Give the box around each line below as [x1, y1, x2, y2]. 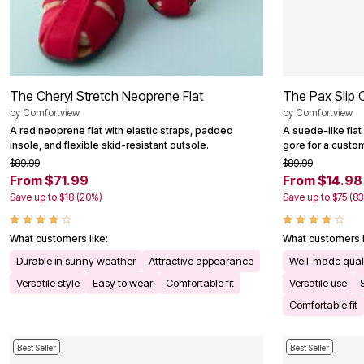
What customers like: [10, 232, 108, 245]
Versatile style [16, 276, 80, 290]
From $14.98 [283, 172, 362, 189]
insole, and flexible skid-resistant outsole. [10, 139, 209, 152]
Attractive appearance [149, 254, 253, 268]
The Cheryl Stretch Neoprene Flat [10, 88, 203, 105]
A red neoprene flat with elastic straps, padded [10, 124, 233, 137]
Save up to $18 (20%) [10, 191, 102, 204]
